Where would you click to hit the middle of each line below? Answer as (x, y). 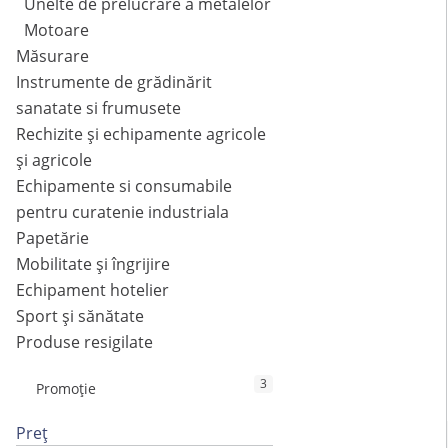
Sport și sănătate (80, 316)
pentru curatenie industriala (122, 212)
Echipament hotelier (92, 290)
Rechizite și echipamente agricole (141, 134)
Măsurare (52, 56)
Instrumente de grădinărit (114, 82)
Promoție (66, 389)
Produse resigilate (84, 342)
